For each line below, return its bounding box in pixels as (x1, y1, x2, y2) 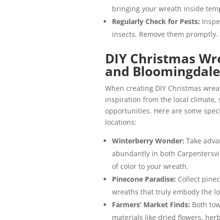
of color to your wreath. (111, 162, 189, 171)
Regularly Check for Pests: (111, 17, 202, 27)
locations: (105, 117, 137, 127)
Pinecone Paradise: (111, 174, 178, 184)
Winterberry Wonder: (111, 136, 186, 146)
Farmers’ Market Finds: (111, 200, 192, 210)
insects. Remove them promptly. (111, 29, 218, 39)
